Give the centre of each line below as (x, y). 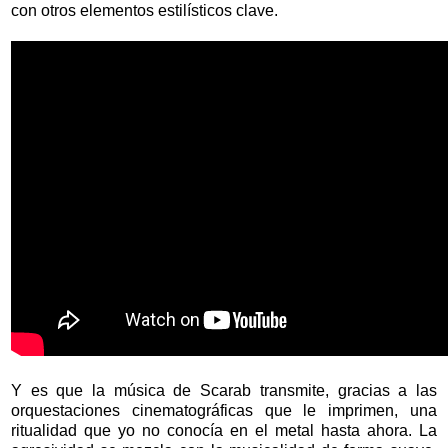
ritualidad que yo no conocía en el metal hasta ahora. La (224, 431)
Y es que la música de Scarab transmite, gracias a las (224, 391)
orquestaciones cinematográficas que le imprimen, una (224, 411)
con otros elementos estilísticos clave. (144, 11)
